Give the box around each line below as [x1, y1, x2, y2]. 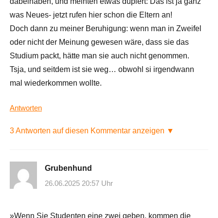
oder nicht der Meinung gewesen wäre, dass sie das [10, 37, 189, 46]
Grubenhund [45, 163, 92, 172]
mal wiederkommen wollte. [10, 78, 102, 87]
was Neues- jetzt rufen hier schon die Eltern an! [10, 10, 172, 19]
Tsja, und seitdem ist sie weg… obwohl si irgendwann [10, 65, 194, 73]
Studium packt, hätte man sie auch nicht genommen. [10, 51, 189, 60]
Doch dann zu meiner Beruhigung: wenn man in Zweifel [10, 24, 201, 33]
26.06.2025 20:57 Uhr [45, 179, 113, 188]
